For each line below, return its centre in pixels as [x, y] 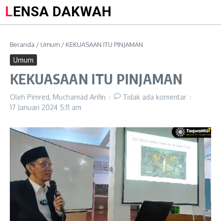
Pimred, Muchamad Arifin [66, 97]
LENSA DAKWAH [62, 12]
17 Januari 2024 [35, 107]
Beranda [22, 44]
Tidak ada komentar [155, 97]
